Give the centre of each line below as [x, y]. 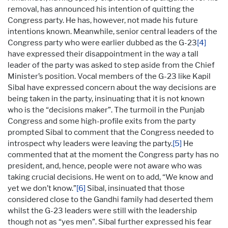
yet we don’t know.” [42, 188]
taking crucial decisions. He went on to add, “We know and [110, 177]
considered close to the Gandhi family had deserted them [110, 199]
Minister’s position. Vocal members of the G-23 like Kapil [109, 76]
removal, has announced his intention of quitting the [101, 9]
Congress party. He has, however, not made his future [103, 20]
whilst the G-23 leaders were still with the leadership [102, 210]
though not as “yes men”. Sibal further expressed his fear [110, 222]
